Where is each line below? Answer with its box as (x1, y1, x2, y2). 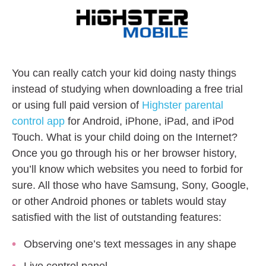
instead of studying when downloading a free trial (12, 83, 243, 96)
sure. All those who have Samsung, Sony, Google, (12, 179, 249, 192)
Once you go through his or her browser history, (12, 147, 237, 160)
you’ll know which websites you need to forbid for (12, 163, 243, 176)
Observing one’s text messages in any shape (24, 238, 236, 251)
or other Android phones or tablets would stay (12, 195, 226, 208)
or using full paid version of (12, 99, 142, 112)
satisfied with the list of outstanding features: (12, 211, 221, 224)
